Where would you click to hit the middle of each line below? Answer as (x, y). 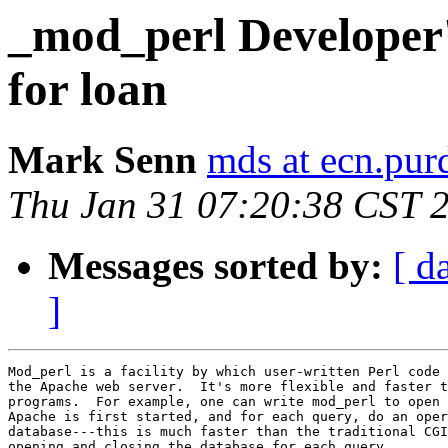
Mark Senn (102, 160)
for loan (87, 89)
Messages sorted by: (215, 266)
